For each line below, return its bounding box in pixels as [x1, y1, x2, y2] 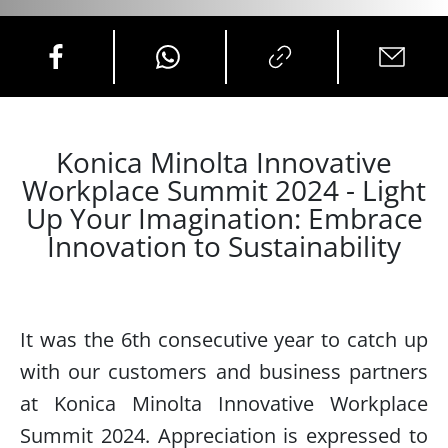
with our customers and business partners [20, 358, 428, 385]
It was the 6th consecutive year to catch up [20, 326, 428, 353]
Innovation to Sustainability [47, 227, 401, 265]
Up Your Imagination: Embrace [25, 199, 423, 237]
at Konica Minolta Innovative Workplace [20, 390, 428, 417]
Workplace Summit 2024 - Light [22, 171, 426, 209]
